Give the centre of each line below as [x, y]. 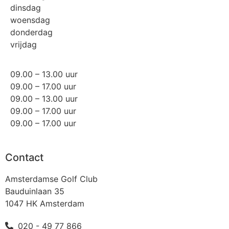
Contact [24, 157]
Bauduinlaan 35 [35, 191]
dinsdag [26, 7]
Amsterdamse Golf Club [51, 179]
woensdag [30, 20]
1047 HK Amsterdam [45, 203]
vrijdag [24, 44]
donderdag [31, 32]
